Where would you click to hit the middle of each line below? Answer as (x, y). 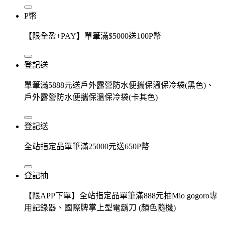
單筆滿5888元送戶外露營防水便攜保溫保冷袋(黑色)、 (119, 85)
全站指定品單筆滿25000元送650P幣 (87, 146)
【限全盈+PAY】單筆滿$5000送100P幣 (93, 36)
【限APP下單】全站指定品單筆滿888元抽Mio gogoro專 (121, 195)
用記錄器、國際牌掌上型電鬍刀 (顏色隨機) (100, 207)
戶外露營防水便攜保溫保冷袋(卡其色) (91, 97)
